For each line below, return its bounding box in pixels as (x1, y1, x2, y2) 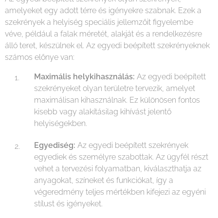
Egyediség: (34, 140, 75, 150)
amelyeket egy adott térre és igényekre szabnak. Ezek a (5, 5, 201, 15)
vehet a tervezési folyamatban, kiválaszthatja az (34, 163, 201, 173)
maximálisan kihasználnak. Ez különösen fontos (34, 95, 200, 105)
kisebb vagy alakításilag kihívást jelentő (34, 107, 171, 116)
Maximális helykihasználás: (34, 72, 135, 81)
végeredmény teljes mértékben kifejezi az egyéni (34, 187, 206, 197)
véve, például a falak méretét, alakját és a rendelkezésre (5, 29, 202, 38)
